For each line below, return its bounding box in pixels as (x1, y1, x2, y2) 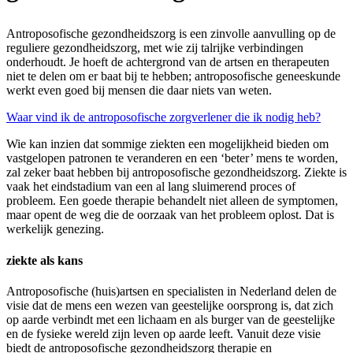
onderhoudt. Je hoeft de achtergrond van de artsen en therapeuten (6, 55, 329, 69)
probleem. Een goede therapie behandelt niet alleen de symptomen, (6, 194, 338, 208)
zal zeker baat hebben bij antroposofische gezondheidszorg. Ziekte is (6, 165, 347, 180)
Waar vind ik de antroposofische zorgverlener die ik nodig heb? (6, 110, 321, 124)
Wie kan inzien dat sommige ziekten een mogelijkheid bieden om (6, 137, 329, 151)
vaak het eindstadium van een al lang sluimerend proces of (6, 180, 295, 194)
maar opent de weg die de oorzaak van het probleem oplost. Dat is (6, 208, 334, 222)
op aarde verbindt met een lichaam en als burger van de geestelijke (6, 312, 335, 326)
